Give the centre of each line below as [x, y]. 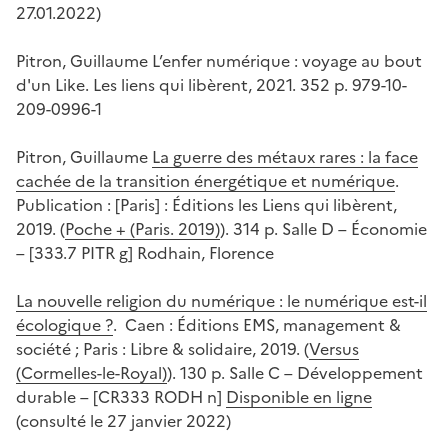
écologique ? [64, 325]
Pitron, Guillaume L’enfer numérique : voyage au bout [219, 61]
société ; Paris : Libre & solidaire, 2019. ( [162, 349]
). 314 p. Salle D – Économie [323, 229]
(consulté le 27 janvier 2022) [123, 421]
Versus [334, 349]
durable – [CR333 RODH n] [121, 397]
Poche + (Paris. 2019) [142, 229]
